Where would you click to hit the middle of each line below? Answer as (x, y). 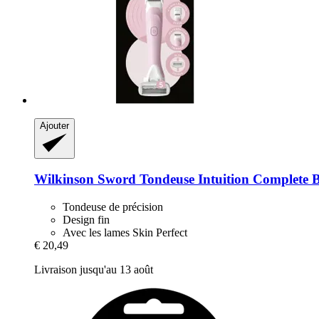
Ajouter (54, 126)
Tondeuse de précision (113, 206)
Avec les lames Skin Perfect (125, 232)
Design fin (86, 219)
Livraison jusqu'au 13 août (94, 269)
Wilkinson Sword (85, 179)
